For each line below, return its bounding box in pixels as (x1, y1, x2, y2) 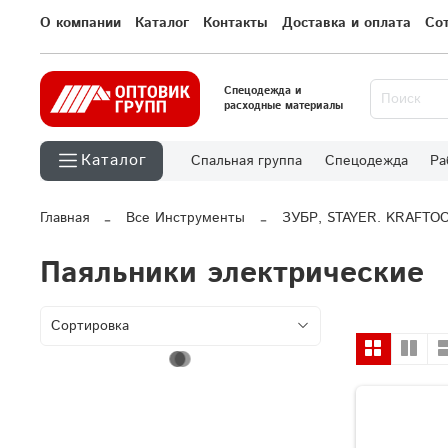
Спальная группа (191, 151, 302, 172)
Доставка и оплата (282, 13, 411, 34)
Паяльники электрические (40, 252, 424, 296)
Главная (40, 208, 89, 229)
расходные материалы (224, 98, 343, 115)
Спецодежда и (224, 83, 302, 100)
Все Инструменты (126, 208, 245, 229)
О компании (40, 13, 121, 34)
